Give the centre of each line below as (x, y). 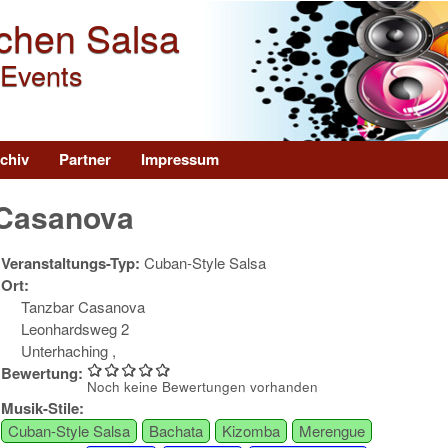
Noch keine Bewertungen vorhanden (202, 387)
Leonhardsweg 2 (74, 329)
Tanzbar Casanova (82, 307)
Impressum (180, 159)
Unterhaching (66, 351)
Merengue (331, 431)
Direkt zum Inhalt (189, 14)
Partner (85, 159)
